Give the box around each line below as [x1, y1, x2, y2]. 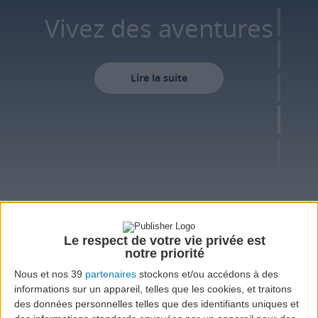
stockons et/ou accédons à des [136, 268, 278, 280]
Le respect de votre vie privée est [63, 234, 265, 248]
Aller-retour [33, 295, 79, 308]
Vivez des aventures [20, 11, 249, 45]
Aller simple [113, 295, 160, 308]
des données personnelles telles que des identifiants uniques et [14, 298, 299, 310]
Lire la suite [106, 71, 163, 84]
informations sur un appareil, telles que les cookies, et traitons [14, 283, 292, 295]
